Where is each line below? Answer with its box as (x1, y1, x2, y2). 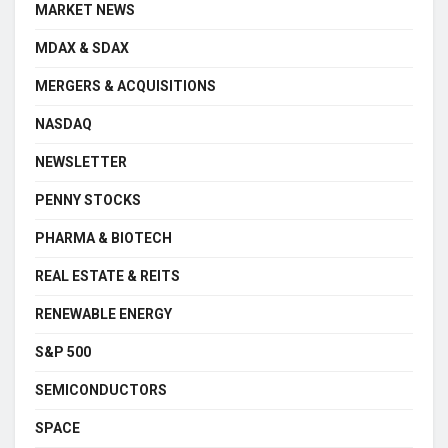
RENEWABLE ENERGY (35, 306, 172, 323)
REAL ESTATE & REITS (35, 268, 180, 285)
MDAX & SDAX (35, 40, 129, 57)
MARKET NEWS (35, 2, 135, 19)
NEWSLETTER (35, 154, 127, 171)
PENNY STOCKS (35, 192, 141, 209)
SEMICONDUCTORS (35, 382, 167, 399)
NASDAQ (35, 116, 92, 133)
